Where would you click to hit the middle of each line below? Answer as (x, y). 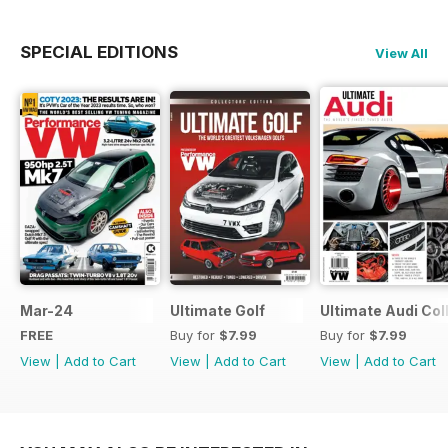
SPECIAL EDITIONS (99, 51)
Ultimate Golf (217, 310)
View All (401, 52)
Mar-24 (46, 310)
